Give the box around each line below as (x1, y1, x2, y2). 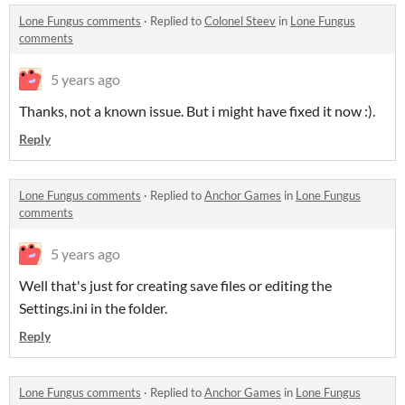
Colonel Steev (204, 14, 276, 29)
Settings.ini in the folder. (19, 299, 167, 317)
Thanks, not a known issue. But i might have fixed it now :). (19, 102, 375, 120)
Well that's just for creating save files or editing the (19, 277, 332, 295)
